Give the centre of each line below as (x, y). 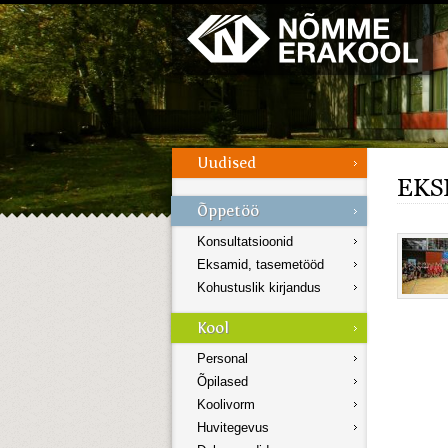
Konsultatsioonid (245, 242)
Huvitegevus (233, 428)
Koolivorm (226, 405)
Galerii (46, 9)
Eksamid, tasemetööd (260, 265)
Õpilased (222, 382)
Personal (222, 359)
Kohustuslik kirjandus (259, 288)
